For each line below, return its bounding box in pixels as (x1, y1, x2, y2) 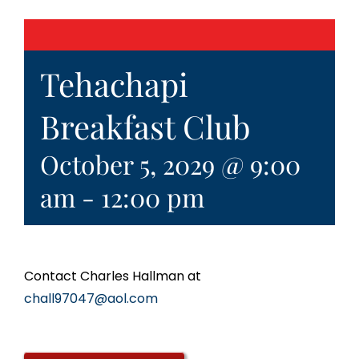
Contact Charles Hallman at (24, 267, 201, 286)
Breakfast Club (40, 105, 251, 148)
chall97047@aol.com (24, 289, 158, 309)
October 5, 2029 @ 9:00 (40, 147, 301, 182)
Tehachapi (40, 63, 188, 106)
